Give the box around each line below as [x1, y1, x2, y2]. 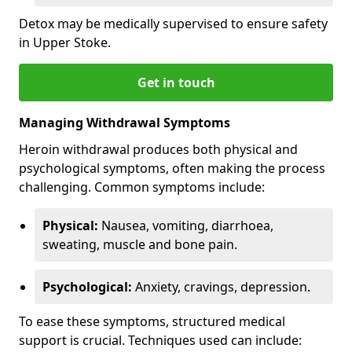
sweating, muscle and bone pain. [42, 235, 237, 253]
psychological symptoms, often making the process [19, 159, 325, 177]
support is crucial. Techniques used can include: [19, 331, 302, 349]
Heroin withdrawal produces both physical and [19, 140, 298, 158]
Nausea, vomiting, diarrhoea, [98, 216, 273, 234]
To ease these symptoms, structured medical [19, 312, 285, 330]
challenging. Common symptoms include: [19, 178, 265, 196]
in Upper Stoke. [19, 33, 111, 51]
